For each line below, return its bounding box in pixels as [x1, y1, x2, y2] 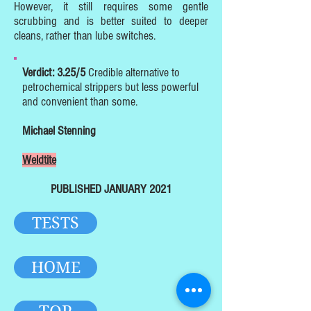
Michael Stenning [22, 124, 96, 138]
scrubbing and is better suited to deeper [14, 14, 208, 28]
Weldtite [22, 153, 56, 167]
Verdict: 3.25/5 [22, 65, 85, 80]
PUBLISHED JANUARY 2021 [51, 182, 171, 196]
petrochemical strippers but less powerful [22, 80, 199, 94]
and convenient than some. [22, 94, 137, 109]
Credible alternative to [85, 65, 180, 80]
